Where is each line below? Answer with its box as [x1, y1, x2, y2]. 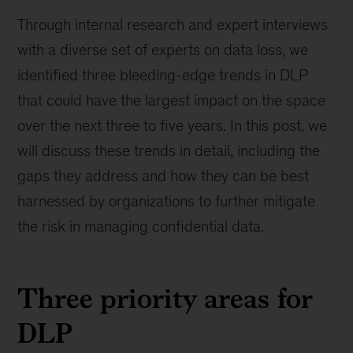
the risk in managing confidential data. [17, 217, 265, 235]
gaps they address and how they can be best [17, 167, 310, 184]
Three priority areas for [17, 277, 313, 319]
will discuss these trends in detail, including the [17, 142, 321, 159]
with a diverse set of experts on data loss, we [17, 41, 309, 58]
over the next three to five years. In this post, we [17, 117, 328, 134]
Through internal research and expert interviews [17, 16, 329, 33]
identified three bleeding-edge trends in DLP [17, 66, 308, 84]
